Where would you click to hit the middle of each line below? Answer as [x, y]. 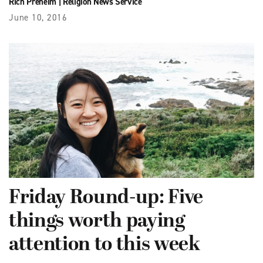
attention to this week [104, 245]
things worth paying [97, 221]
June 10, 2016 [38, 17]
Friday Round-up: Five [106, 198]
